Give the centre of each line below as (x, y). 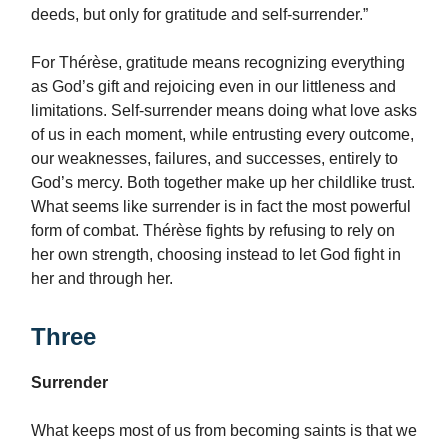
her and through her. (102, 278)
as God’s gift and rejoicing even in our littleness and (213, 86)
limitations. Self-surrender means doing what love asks (224, 110)
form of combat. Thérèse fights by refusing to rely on (213, 230)
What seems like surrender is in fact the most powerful (221, 206)
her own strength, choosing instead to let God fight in (216, 254)
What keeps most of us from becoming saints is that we (224, 430)
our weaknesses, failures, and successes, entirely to (214, 158)
